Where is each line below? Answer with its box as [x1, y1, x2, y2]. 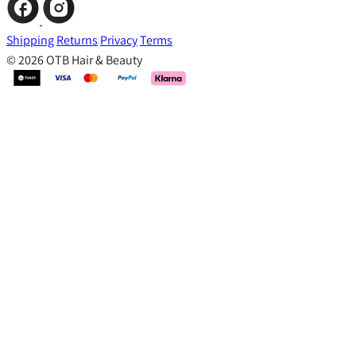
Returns [56, 32, 98, 49]
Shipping [6, 32, 54, 49]
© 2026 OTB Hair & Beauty [6, 52, 142, 69]
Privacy [100, 32, 137, 49]
